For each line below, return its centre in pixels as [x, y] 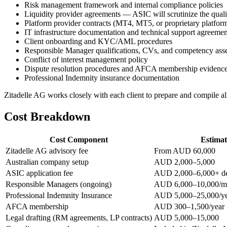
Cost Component [79, 139]
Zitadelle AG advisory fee [47, 150]
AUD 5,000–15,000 [186, 217]
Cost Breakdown [47, 116]
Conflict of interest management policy [86, 59]
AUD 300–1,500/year [189, 206]
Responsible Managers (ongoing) [59, 184]
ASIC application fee [39, 173]
